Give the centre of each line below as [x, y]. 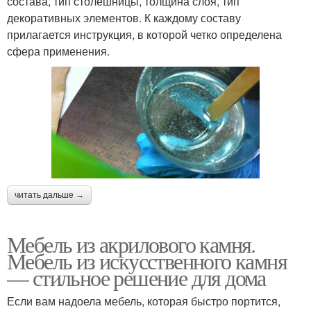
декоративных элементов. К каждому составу [124, 17]
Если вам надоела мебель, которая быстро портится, [144, 301]
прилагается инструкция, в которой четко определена [144, 34]
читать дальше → [49, 195]
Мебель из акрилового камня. [131, 244]
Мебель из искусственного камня [147, 261]
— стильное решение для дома [136, 278]
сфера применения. [58, 51]
